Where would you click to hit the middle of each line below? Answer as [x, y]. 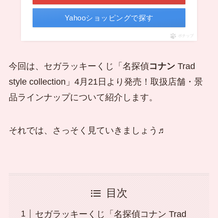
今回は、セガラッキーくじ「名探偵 [79, 66]
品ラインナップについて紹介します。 [83, 98]
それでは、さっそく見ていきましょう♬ [87, 130]
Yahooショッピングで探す [109, 18]
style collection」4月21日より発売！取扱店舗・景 [106, 82]
